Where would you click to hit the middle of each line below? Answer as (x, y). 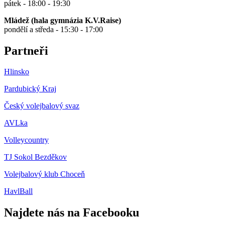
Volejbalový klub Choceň (44, 174)
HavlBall (18, 191)
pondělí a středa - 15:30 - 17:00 (53, 29)
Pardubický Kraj (30, 89)
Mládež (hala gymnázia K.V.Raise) (63, 20)
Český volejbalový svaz (42, 106)
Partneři (26, 50)
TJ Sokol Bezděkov (35, 157)
